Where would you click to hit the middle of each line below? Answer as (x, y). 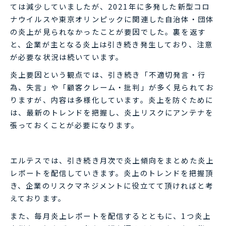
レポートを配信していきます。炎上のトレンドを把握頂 (112, 173)
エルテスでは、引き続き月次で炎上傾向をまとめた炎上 (112, 160)
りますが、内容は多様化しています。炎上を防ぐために (112, 99)
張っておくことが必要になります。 (75, 125)
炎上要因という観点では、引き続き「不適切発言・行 (108, 74)
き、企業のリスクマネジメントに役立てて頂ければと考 (112, 185)
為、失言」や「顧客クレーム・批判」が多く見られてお (112, 87)
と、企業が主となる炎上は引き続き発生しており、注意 (112, 44)
